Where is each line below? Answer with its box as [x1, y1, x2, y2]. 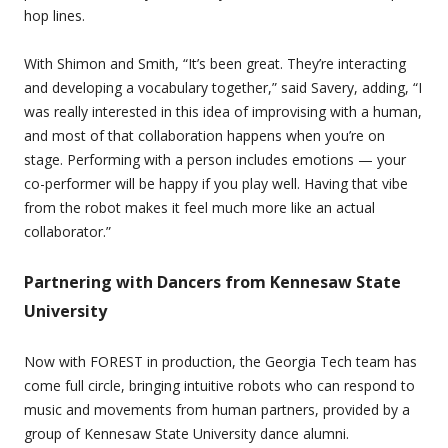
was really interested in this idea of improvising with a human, [24, 102, 422, 122]
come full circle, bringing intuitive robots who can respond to [24, 376, 415, 396]
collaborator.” [24, 222, 111, 242]
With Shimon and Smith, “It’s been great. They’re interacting [24, 54, 406, 74]
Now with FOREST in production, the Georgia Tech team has [24, 352, 417, 372]
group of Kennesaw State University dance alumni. [24, 424, 349, 444]
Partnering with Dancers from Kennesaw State [24, 271, 401, 294]
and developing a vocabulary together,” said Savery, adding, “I [24, 78, 422, 98]
